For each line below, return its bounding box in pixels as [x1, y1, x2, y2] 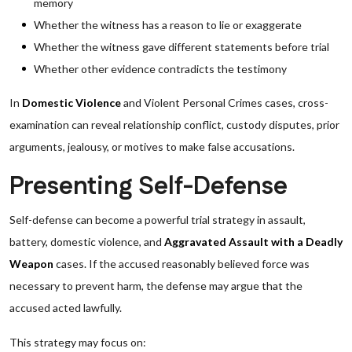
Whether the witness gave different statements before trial [34, 40, 329, 53]
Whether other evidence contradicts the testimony [34, 62, 287, 75]
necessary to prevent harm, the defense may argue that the [9, 279, 302, 292]
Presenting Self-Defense [9, 169, 288, 204]
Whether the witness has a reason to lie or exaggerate [34, 18, 302, 31]
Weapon [9, 257, 53, 270]
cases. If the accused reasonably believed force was [53, 257, 310, 270]
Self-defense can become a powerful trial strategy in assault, [9, 213, 306, 226]
